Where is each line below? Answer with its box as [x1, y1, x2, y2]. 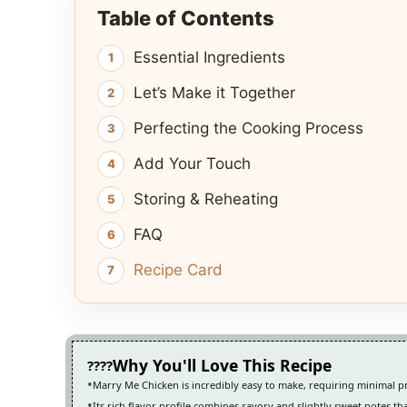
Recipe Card [134, 260, 223, 279]
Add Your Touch [134, 154, 251, 173]
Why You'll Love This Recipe [113, 353, 332, 376]
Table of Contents [97, 5, 274, 30]
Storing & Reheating [134, 189, 278, 208]
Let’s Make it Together [134, 83, 295, 102]
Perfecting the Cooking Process [134, 118, 363, 137]
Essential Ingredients [134, 47, 285, 66]
